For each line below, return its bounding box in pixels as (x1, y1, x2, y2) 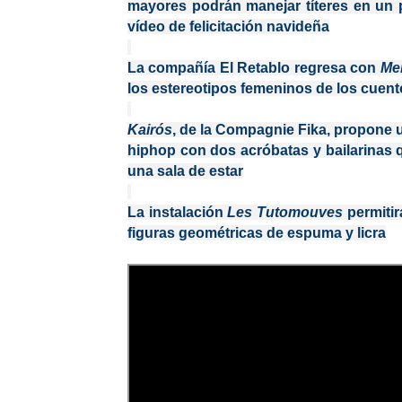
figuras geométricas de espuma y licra (127, 225, 386, 240)
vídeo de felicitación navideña (127, 19, 329, 34)
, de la (172, 122, 212, 137)
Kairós (127, 122, 172, 137)
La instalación (127, 205, 228, 220)
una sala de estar (127, 163, 243, 179)
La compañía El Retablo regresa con (127, 60, 377, 75)
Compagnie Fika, (215, 122, 330, 137)
